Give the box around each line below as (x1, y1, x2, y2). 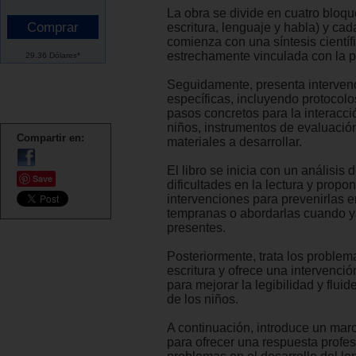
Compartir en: (17, 131, 84, 144)
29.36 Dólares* (25, 50, 80, 60)
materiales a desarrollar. (167, 135, 302, 149)
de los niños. (167, 292, 238, 307)
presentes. (167, 221, 226, 235)
